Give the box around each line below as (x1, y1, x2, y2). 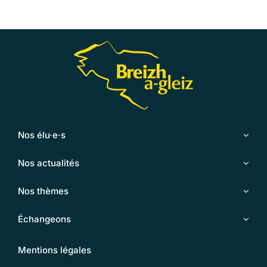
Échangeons (17, 213, 71, 225)
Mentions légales (17, 244, 91, 256)
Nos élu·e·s (17, 129, 66, 141)
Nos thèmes (17, 185, 69, 197)
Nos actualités (17, 157, 79, 169)
